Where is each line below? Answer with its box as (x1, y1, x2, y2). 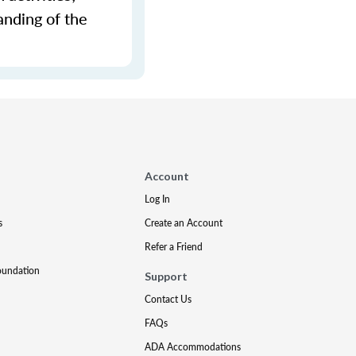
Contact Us (145, 292, 192, 306)
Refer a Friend (145, 240, 203, 253)
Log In (145, 192, 171, 206)
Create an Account (145, 216, 223, 230)
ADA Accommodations (145, 340, 242, 354)
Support (145, 269, 188, 283)
